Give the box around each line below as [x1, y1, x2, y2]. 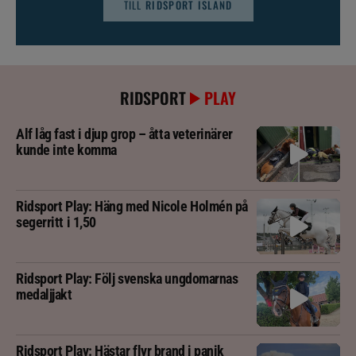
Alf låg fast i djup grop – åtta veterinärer [16, 126, 233, 143]
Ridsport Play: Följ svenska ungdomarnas [16, 270, 238, 288]
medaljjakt [16, 286, 72, 304]
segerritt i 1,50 [16, 214, 96, 231]
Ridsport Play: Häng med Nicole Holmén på [16, 198, 249, 215]
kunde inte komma [16, 141, 117, 159]
